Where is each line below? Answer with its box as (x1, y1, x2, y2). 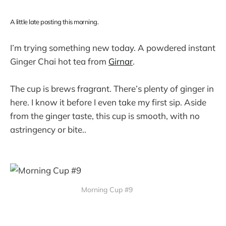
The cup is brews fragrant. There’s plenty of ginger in (10, 83, 214, 94)
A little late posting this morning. (10, 17, 98, 26)
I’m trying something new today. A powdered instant (10, 42, 215, 53)
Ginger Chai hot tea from (10, 55, 108, 67)
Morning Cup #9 (81, 185, 133, 195)
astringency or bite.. (10, 124, 86, 135)
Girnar (108, 55, 133, 67)
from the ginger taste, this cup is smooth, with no (10, 110, 200, 122)
